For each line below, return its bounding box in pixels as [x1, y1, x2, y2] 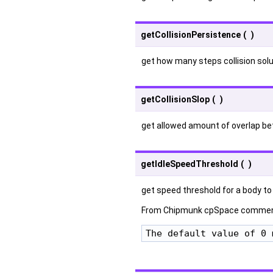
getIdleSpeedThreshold [141, 158, 238, 169]
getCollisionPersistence [141, 29, 241, 40]
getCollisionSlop [141, 94, 210, 104]
